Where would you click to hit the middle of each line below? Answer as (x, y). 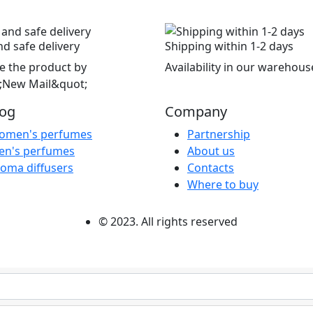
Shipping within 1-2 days (229, 46)
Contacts (211, 167)
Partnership (219, 134)
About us (211, 151)
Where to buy (223, 184)
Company (196, 111)
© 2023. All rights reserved (168, 222)
